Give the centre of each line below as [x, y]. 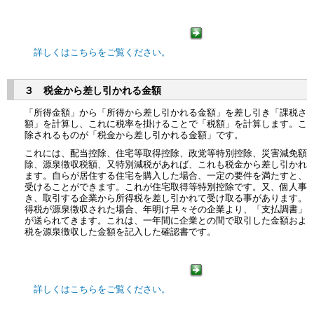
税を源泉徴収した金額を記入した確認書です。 [120, 231]
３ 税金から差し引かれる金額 [93, 90]
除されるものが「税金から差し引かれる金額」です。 [134, 135]
